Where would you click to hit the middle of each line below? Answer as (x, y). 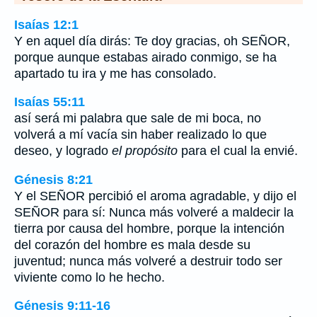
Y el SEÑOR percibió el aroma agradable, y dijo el (155, 196)
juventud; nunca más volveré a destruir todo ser (148, 261)
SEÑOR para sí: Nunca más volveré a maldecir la (154, 212)
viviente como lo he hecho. (90, 277)
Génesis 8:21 (53, 179)
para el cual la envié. (238, 151)
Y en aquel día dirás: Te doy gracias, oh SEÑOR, (152, 41)
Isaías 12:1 (46, 24)
